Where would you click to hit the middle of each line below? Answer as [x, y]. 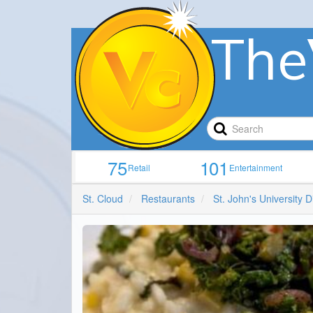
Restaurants [168, 199]
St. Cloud [103, 199]
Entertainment [256, 168]
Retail [139, 168]
